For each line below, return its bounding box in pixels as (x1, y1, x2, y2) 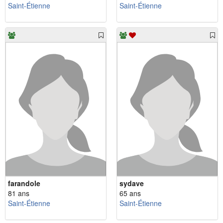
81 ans (8, 188, 29, 199)
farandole (8, 178, 40, 189)
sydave (119, 178, 144, 189)
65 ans (119, 188, 141, 199)
